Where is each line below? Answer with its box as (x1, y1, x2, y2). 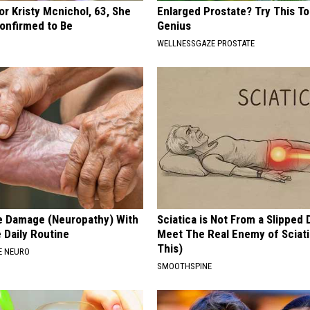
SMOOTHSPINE (157, 260, 212, 271)
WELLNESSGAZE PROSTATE (157, 37, 255, 48)
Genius (157, 18, 192, 33)
